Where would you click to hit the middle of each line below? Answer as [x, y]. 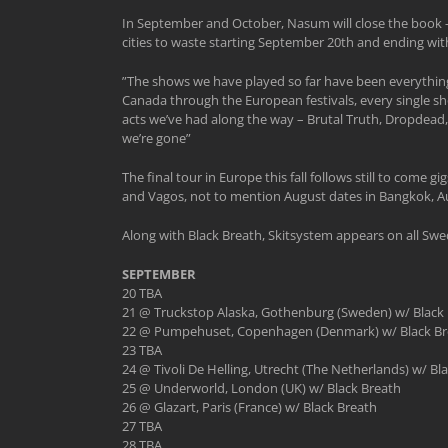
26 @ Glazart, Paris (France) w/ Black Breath [249, 407]
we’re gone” [156, 138]
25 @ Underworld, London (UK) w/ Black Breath [261, 388]
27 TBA [142, 426]
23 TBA [142, 350]
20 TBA [142, 293]
